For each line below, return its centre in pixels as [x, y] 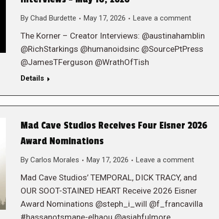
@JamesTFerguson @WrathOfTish [85, 62]
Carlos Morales [55, 160]
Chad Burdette [53, 18]
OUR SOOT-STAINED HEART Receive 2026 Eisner [109, 191]
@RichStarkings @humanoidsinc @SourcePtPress [112, 49]
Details [32, 78]
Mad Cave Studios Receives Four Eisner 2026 [114, 126]
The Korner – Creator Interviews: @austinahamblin [112, 36]
